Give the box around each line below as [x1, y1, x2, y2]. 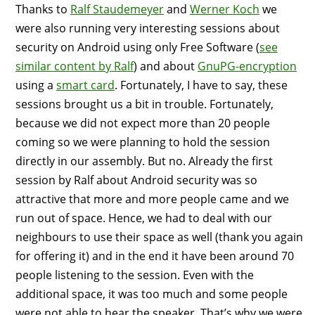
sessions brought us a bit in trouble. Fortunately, [15, 96, 274, 112]
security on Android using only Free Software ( [15, 39, 259, 56]
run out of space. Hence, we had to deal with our [15, 210, 272, 226]
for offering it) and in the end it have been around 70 [15, 248, 294, 264]
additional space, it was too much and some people [15, 286, 288, 302]
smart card [56, 77, 115, 94]
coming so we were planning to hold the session [15, 134, 270, 150]
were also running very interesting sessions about [15, 20, 280, 37]
